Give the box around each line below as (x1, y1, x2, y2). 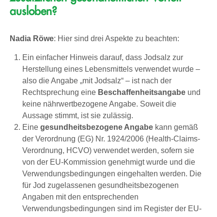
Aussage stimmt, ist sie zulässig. (22, 111, 133, 120)
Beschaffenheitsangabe (97, 88, 186, 96)
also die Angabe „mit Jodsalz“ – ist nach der (22, 76, 171, 85)
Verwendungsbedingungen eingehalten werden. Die (22, 169, 201, 178)
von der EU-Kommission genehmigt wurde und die (22, 157, 195, 166)
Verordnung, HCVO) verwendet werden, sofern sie (22, 146, 194, 155)
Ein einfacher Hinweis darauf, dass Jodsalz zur (22, 53, 183, 62)
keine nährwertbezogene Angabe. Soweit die (22, 99, 176, 108)
